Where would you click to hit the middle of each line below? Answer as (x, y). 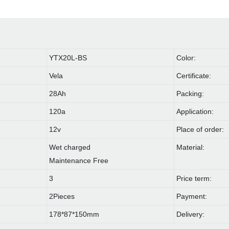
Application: (195, 112)
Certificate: (194, 76)
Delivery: (191, 214)
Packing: (190, 94)
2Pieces (62, 197)
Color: (186, 58)
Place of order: (200, 130)
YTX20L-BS (68, 58)
